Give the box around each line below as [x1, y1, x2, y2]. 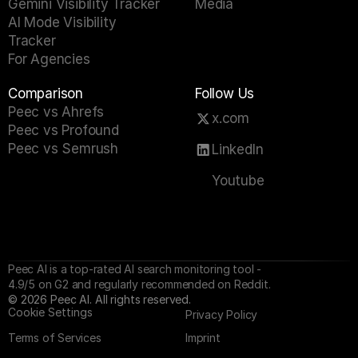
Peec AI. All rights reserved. [47, 292, 191, 306]
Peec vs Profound [8, 122, 119, 138]
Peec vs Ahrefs [8, 104, 105, 120]
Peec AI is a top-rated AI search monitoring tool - [8, 262, 265, 276]
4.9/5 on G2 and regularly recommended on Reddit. [8, 277, 271, 291]
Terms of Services [8, 331, 101, 344]
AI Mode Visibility [8, 14, 117, 30]
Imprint [185, 331, 221, 344]
